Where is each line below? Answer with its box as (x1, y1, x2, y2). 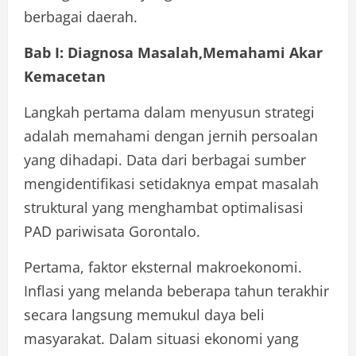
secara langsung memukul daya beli (24, 304, 265, 324)
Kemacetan (24, 66, 106, 86)
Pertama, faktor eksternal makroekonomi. (24, 257, 302, 277)
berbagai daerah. (24, 6, 137, 26)
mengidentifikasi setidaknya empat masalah (24, 173, 319, 193)
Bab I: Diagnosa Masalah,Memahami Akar (24, 42, 323, 62)
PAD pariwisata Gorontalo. (24, 221, 200, 241)
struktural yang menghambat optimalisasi (24, 197, 304, 217)
